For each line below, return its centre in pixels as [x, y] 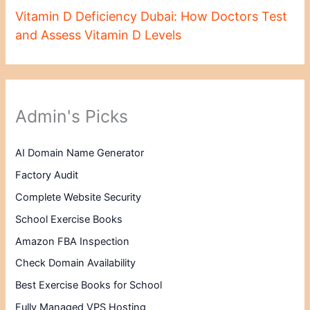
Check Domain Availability [76, 263]
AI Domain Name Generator [80, 153]
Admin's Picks [72, 117]
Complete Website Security [79, 197]
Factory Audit [47, 175]
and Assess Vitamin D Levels [99, 35]
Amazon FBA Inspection [73, 241]
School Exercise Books [69, 219]
